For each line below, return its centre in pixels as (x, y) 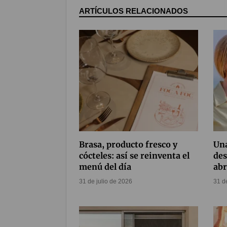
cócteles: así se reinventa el (134, 156)
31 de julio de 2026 (106, 182)
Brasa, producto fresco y (128, 145)
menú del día (105, 167)
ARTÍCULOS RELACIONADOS (134, 11)
